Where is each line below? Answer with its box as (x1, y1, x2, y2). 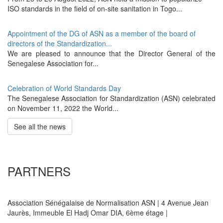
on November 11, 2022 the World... (7, 103, 118, 113)
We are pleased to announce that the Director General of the (7, 48, 216, 58)
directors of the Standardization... (7, 38, 112, 48)
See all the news (14, 121, 66, 131)
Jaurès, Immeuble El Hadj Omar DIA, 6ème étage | (7, 208, 168, 218)
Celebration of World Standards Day (7, 83, 121, 93)
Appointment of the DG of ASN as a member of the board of (7, 28, 196, 38)
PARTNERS (7, 162, 71, 180)
